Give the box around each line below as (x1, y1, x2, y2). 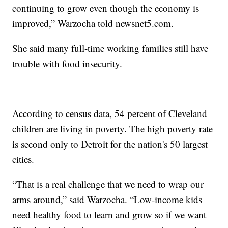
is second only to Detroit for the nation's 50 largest (12, 137, 208, 151)
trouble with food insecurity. (12, 57, 126, 70)
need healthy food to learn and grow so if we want (12, 208, 207, 221)
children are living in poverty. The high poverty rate (12, 122, 213, 135)
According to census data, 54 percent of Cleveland (12, 107, 208, 120)
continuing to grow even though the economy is (12, 2, 199, 15)
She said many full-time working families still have (12, 42, 209, 55)
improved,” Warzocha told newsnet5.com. (12, 17, 177, 30)
